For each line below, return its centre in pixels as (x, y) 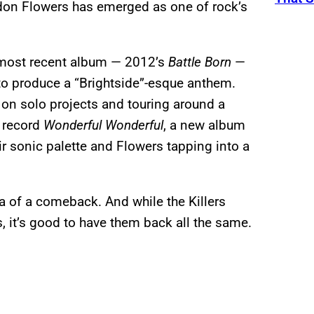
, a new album (204, 125)
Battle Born (200, 62)
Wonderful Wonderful (103, 125)
